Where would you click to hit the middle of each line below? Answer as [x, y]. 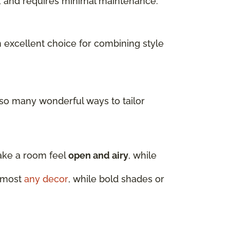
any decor [46, 179]
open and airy [98, 156]
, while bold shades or [116, 179]
